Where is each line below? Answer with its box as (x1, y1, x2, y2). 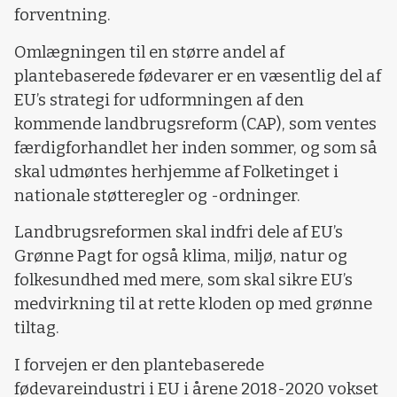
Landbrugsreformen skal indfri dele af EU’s (14, 222, 343, 243)
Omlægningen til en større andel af (14, 42, 284, 62)
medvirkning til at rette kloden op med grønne (14, 294, 372, 315)
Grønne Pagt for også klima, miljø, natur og (14, 246, 347, 267)
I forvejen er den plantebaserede (14, 354, 264, 375)
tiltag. (14, 318, 59, 339)
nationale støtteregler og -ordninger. (14, 185, 300, 206)
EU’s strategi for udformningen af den (14, 90, 304, 110)
